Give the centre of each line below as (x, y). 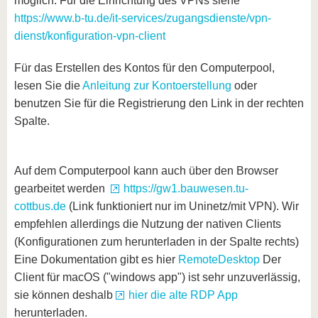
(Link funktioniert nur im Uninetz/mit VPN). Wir (182, 206)
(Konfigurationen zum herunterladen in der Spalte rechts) (157, 242)
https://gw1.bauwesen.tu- (186, 188)
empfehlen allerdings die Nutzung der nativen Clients (148, 224)
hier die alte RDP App (183, 295)
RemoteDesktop (219, 259)
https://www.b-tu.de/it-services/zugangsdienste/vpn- (143, 18)
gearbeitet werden (62, 188)
